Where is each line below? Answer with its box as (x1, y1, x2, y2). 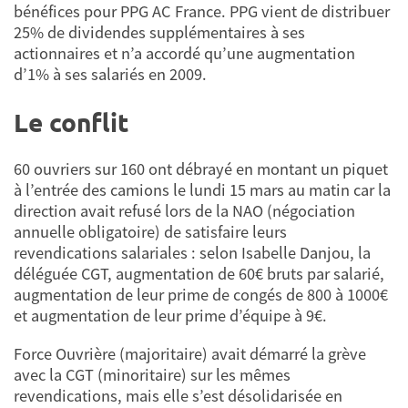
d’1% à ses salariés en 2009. (14, 63, 207, 85)
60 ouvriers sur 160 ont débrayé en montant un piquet (14, 158, 388, 180)
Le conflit (14, 105, 128, 138)
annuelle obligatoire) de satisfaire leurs (14, 221, 287, 243)
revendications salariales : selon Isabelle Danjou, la (14, 242, 371, 264)
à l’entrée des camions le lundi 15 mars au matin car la (14, 179, 391, 201)
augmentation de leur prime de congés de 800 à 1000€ (14, 284, 388, 306)
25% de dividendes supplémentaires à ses (14, 21, 305, 43)
